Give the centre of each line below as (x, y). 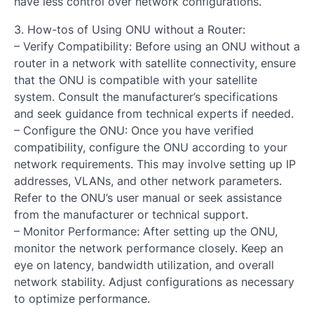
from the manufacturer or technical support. (131, 214)
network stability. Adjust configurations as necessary (154, 281)
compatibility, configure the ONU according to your (151, 147)
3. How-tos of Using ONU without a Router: (130, 29)
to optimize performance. (82, 298)
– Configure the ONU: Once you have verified (134, 130)
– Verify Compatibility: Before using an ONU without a (157, 46)
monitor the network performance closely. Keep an (149, 248)
